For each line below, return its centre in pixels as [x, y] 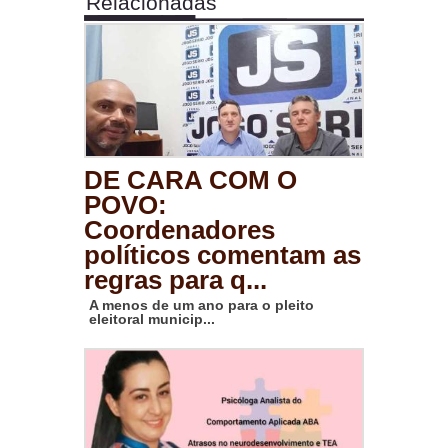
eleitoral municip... [152, 319]
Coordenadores [179, 230]
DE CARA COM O [190, 180]
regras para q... [175, 280]
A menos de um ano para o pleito [201, 305]
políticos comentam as [222, 255]
